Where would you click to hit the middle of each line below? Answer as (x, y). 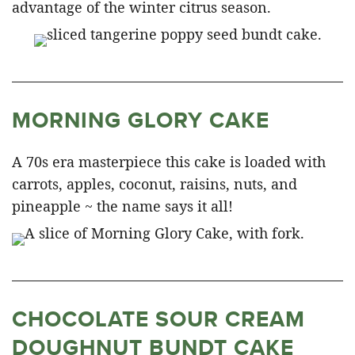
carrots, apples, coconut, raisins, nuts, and (155, 183)
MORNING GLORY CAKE (141, 120)
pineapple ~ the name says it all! (122, 206)
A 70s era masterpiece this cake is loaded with (169, 161)
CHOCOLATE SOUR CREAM (158, 319)
